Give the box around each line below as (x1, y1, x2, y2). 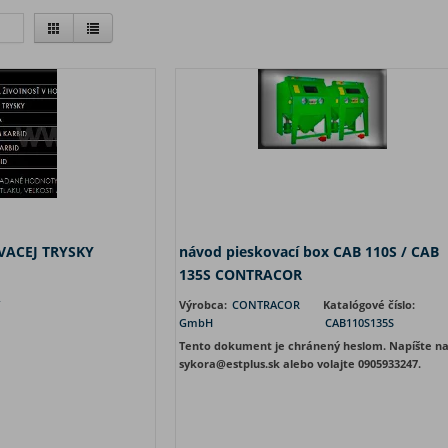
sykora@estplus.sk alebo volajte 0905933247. (178, 356, 421, 371)
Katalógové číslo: (322, 297, 415, 312)
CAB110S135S (324, 315, 394, 330)
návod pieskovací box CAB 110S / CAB (178, 242, 439, 261)
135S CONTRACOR (178, 265, 302, 284)
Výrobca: (178, 297, 230, 312)
